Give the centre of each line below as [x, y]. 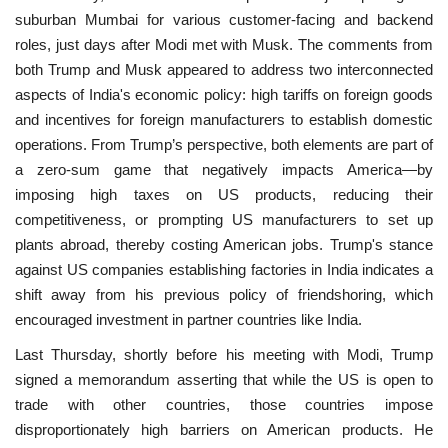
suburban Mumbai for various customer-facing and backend [224, 19]
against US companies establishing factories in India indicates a [224, 269]
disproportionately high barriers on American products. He [224, 429]
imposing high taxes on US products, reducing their [224, 194]
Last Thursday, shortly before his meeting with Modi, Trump [224, 354]
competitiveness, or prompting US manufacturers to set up [224, 219]
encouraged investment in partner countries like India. [188, 319]
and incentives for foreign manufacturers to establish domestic [224, 119]
